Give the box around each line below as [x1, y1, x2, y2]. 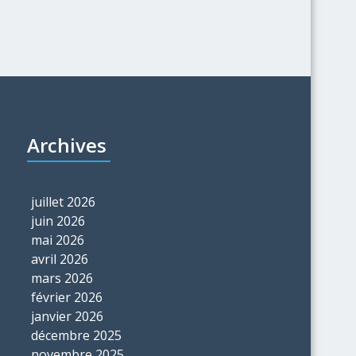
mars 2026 [30, 269, 93, 287]
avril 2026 [30, 250, 88, 268]
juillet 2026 [30, 193, 95, 211]
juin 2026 [30, 212, 85, 230]
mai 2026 [30, 231, 84, 249]
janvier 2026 [30, 308, 103, 325]
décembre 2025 [30, 327, 122, 344]
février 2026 [30, 288, 103, 306]
